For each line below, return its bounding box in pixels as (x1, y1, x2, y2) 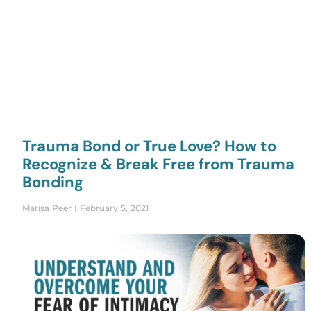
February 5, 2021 (77, 203, 149, 214)
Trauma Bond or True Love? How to (22, 136, 276, 157)
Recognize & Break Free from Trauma (22, 154, 294, 175)
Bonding (22, 172, 83, 193)
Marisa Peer (22, 203, 74, 214)
